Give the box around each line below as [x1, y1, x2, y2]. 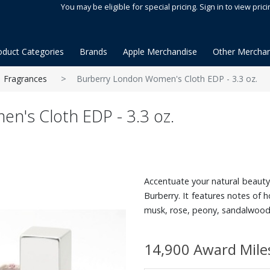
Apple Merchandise [123, 46, 197, 57]
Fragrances [4, 73, 47, 84]
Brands [80, 46, 107, 57]
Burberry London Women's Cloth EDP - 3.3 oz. [77, 73, 257, 84]
